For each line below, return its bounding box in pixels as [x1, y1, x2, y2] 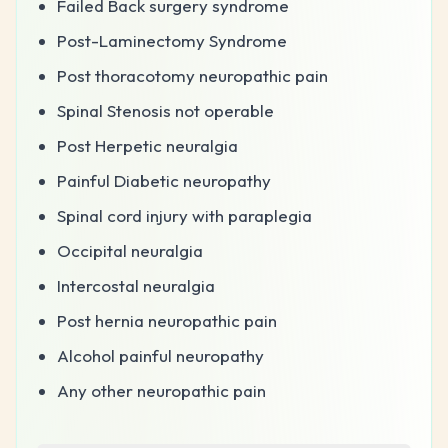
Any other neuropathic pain [57, 379, 266, 401]
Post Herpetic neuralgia [57, 134, 238, 156]
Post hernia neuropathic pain [57, 309, 277, 331]
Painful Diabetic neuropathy [57, 169, 271, 191]
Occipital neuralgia [57, 239, 203, 261]
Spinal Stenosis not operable [57, 99, 274, 121]
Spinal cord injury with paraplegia [57, 204, 312, 226]
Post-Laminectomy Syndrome [57, 29, 287, 51]
